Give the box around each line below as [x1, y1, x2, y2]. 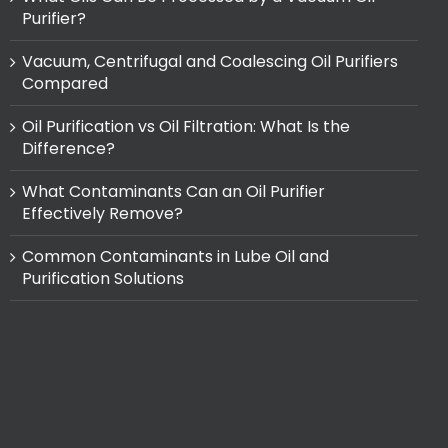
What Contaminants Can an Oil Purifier [22, 180, 325, 204]
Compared [22, 72, 108, 96]
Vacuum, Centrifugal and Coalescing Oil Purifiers [22, 50, 398, 74]
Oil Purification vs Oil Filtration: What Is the [22, 115, 350, 139]
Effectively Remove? [22, 202, 183, 226]
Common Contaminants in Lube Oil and [22, 245, 329, 269]
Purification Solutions [22, 267, 184, 291]
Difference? [22, 137, 115, 161]
